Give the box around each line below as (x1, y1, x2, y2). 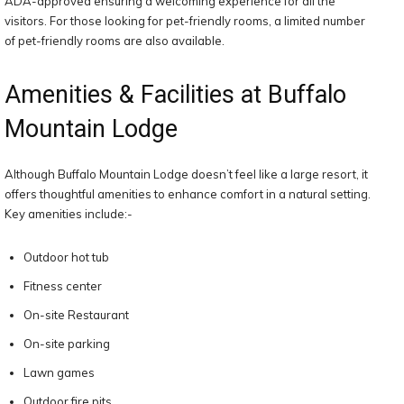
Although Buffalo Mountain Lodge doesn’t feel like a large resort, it (5, 166, 368, 181)
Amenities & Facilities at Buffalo (5, 79, 346, 109)
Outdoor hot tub (23, 249, 109, 264)
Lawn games (23, 364, 95, 380)
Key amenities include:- (5, 206, 133, 221)
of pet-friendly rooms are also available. (5, 32, 225, 48)
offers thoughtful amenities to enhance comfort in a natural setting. (5, 186, 371, 201)
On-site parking (23, 335, 110, 351)
